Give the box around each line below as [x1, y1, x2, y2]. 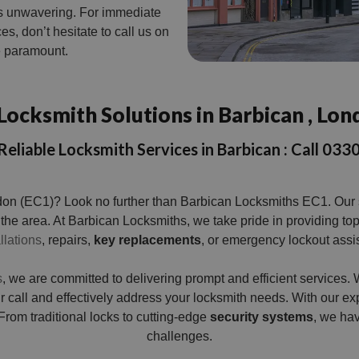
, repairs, [42, 232, 94, 247]
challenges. [147, 329, 212, 343]
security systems [210, 309, 313, 324]
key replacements [94, 232, 201, 247]
